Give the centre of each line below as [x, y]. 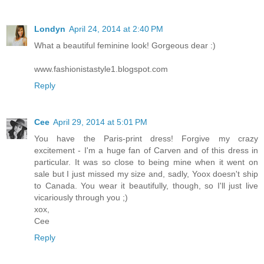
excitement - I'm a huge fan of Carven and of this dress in [146, 151]
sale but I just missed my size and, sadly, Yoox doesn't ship [146, 174]
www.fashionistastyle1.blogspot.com [101, 69]
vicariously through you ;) [81, 198]
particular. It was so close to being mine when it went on [146, 162]
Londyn [50, 29]
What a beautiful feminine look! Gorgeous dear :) [125, 46]
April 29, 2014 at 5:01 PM [100, 122]
